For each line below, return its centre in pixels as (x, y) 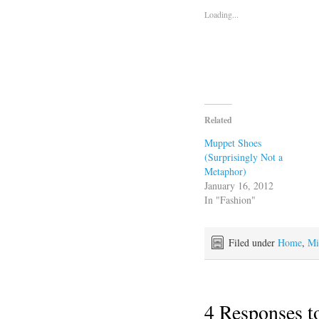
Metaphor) (225, 171)
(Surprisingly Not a (244, 157)
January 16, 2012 (239, 185)
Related (218, 120)
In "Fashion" (230, 199)
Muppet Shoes (233, 142)
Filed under (253, 242)
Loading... (221, 14)
